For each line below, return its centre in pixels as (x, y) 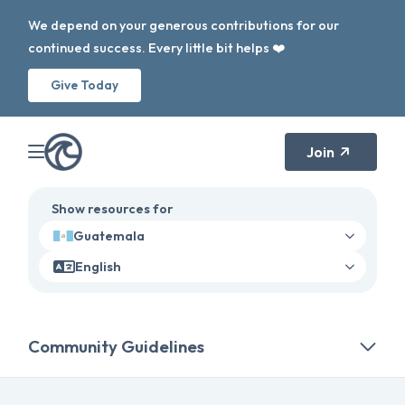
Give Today (85, 85)
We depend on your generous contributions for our (184, 25)
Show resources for (113, 209)
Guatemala (109, 235)
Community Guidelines (117, 346)
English (99, 266)
